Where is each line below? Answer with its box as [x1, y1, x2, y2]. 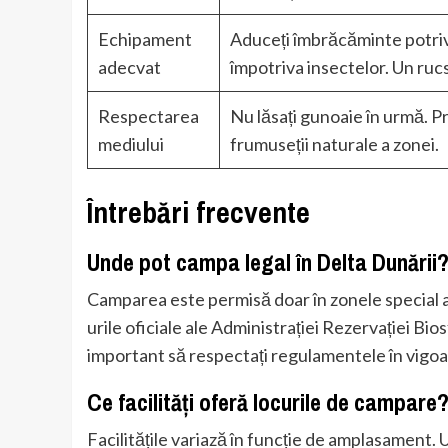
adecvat [98, 56, 161, 79]
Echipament [98, 28, 192, 51]
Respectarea [98, 105, 199, 128]
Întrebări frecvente [87, 192, 310, 233]
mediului [98, 133, 164, 156]
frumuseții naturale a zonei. [230, 133, 439, 156]
